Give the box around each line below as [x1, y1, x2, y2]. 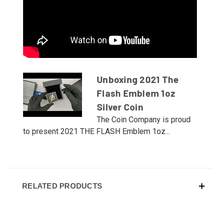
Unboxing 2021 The [97, 73, 179, 85]
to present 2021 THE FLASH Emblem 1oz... [23, 126, 170, 136]
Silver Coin [97, 101, 143, 112]
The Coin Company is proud [97, 114, 191, 124]
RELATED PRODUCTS [22, 181, 102, 190]
